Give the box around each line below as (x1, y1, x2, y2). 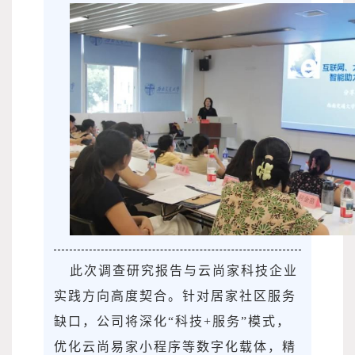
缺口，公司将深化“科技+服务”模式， (54, 315, 291, 329)
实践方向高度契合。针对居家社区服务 (54, 289, 296, 303)
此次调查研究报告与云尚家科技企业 (70, 264, 298, 278)
